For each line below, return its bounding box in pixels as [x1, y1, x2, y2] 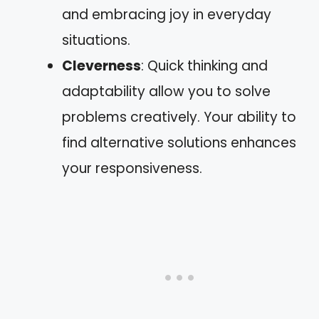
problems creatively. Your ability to [62, 107, 296, 127]
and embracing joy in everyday [62, 4, 271, 24]
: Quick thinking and [141, 56, 268, 75]
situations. [62, 30, 130, 50]
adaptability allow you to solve [62, 81, 271, 101]
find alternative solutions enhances [62, 132, 296, 152]
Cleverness [62, 56, 141, 75]
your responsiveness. [62, 158, 202, 178]
